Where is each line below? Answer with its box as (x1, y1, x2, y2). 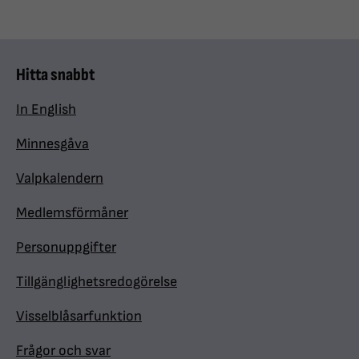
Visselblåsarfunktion (16, 308, 142, 325)
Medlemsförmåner (16, 204, 128, 221)
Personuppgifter (16, 239, 116, 256)
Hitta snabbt (16, 64, 95, 86)
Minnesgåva (16, 135, 89, 152)
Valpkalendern (16, 170, 103, 187)
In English (16, 101, 76, 118)
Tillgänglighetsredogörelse (16, 273, 177, 290)
